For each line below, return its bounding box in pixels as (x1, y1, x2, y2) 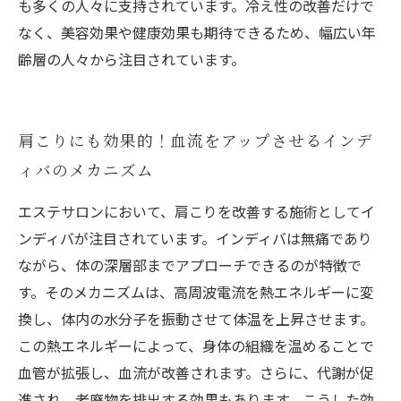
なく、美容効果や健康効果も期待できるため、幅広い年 (18, 21, 376, 43)
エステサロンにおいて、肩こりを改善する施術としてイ (18, 200, 375, 222)
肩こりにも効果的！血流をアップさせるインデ (18, 130, 373, 150)
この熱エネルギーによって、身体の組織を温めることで (18, 335, 374, 356)
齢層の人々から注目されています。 (18, 48, 245, 70)
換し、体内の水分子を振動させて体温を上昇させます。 (18, 308, 374, 329)
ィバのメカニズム (18, 159, 154, 180)
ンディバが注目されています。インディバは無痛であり (18, 227, 372, 249)
